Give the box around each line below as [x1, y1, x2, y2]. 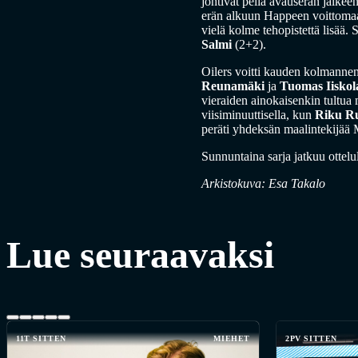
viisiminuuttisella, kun [201, 108, 315, 122]
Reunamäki [201, 79, 265, 93]
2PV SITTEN [285, 333, 337, 343]
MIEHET [213, 333, 250, 343]
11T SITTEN [16, 333, 66, 343]
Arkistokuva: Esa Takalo [201, 177, 325, 191]
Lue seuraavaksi [6, 233, 274, 276]
